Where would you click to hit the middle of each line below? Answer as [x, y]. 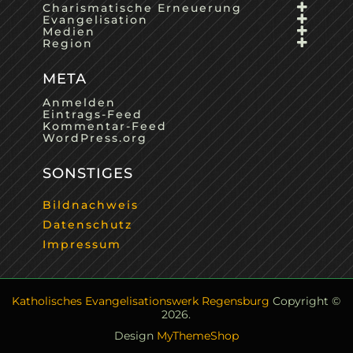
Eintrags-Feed [92, 114]
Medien [69, 32]
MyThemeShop [197, 336]
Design [135, 336]
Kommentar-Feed [104, 126]
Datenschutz [87, 225]
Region [67, 43]
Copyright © [305, 301]
